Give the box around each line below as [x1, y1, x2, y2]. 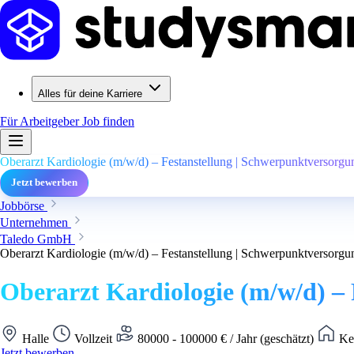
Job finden [82, 115, 134, 128]
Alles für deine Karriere [38, 88, 142, 100]
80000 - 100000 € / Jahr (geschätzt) [134, 331, 317, 345]
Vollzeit [71, 331, 115, 345]
